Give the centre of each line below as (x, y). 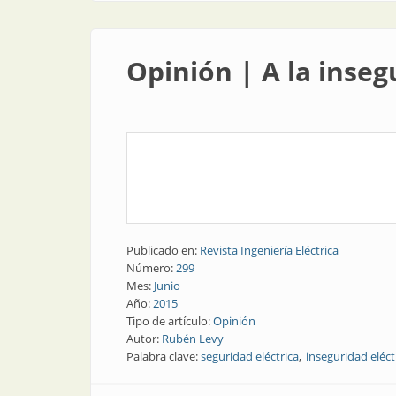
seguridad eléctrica (250, 356)
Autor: (144, 339)
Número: (151, 268)
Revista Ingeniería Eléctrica (269, 250)
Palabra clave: (164, 356)
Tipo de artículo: (170, 321)
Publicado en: (163, 250)
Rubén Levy (193, 339)
